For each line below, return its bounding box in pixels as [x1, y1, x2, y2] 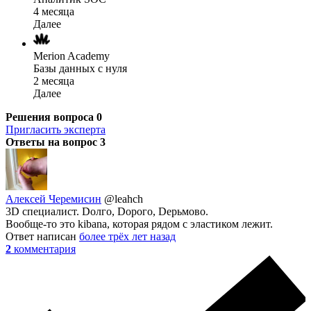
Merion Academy [33, 49, 110, 62]
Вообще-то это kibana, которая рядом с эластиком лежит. [6, 217, 273, 230]
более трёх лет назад [79, 230, 176, 242]
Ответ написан [6, 230, 79, 242]
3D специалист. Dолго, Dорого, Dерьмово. [6, 205, 208, 217]
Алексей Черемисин [6, 192, 101, 205]
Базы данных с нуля [33, 62, 127, 74]
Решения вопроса [6, 110, 96, 123]
